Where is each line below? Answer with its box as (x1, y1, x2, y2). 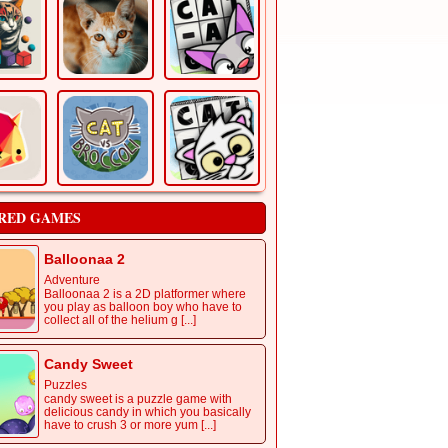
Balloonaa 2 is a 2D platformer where (44, 287, 246, 302)
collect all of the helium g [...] (44, 313, 196, 328)
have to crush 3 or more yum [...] (44, 418, 216, 433)
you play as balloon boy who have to (44, 300, 242, 315)
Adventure (44, 273, 100, 288)
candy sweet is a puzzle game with (44, 392, 232, 407)
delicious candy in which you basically (44, 405, 251, 420)
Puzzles (44, 378, 87, 393)
